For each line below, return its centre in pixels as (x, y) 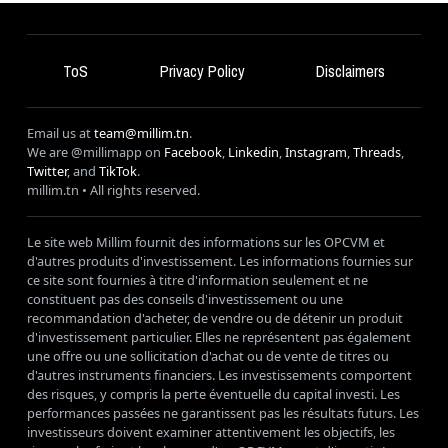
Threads (377, 151)
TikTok (118, 170)
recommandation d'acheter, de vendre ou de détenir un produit (215, 317)
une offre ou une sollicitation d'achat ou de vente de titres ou (208, 355)
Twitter (47, 170)
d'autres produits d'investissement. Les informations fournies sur (220, 260)
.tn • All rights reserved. (131, 189)
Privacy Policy (202, 70)
